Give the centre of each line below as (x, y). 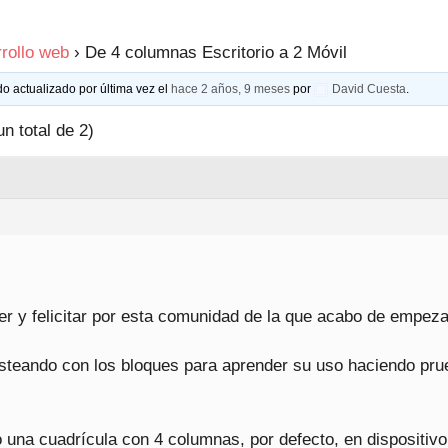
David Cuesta (369, 89)
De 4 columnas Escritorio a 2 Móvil (216, 52)
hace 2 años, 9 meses (231, 89)
